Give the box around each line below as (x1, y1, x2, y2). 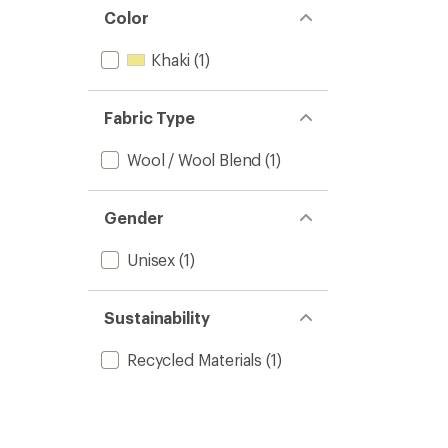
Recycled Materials (127, 350, 263, 369)
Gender (104, 208, 164, 227)
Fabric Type (104, 108, 196, 127)
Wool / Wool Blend (127, 150, 262, 169)
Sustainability (104, 308, 210, 327)
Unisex (127, 250, 176, 269)
